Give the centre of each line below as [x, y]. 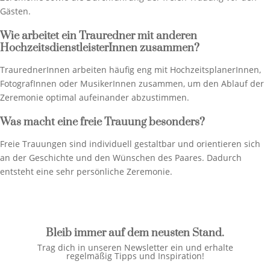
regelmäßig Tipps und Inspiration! [135, 256]
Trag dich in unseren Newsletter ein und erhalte [135, 248]
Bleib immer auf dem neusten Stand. [135, 233]
